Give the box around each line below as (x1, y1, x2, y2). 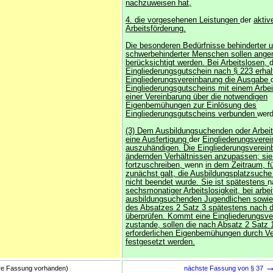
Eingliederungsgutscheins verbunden (126, 110, 257, 118)
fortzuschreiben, (126, 161, 185, 169)
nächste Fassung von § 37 (183, 264, 265, 272)
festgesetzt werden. (126, 238, 195, 246)
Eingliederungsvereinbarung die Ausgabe (126, 76, 271, 84)
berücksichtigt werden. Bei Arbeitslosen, (126, 58, 269, 67)
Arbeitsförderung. (126, 24, 186, 33)
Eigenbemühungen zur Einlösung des (126, 101, 257, 110)
